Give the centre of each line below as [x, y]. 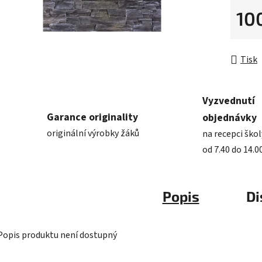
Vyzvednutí [229, 101]
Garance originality [92, 118]
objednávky [230, 118]
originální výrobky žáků [93, 134]
